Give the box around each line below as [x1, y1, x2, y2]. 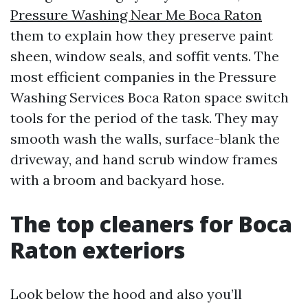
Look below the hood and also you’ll [10, 285, 242, 302]
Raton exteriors [10, 235, 185, 265]
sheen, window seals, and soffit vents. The [10, 47, 279, 65]
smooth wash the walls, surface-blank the [10, 130, 280, 147]
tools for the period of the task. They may [10, 109, 278, 126]
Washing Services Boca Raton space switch [10, 89, 289, 106]
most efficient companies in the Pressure [10, 68, 276, 85]
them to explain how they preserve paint [10, 27, 273, 44]
